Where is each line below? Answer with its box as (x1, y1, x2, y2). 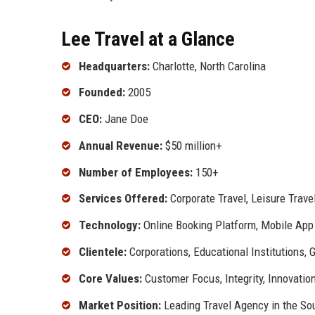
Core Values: (79, 271, 142, 285)
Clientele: (79, 245, 127, 259)
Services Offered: (79, 191, 167, 206)
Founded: (79, 85, 125, 100)
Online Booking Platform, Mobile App (141, 218, 314, 233)
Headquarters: (79, 58, 150, 73)
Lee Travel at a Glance (61, 27, 235, 51)
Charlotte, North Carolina (150, 58, 266, 73)
